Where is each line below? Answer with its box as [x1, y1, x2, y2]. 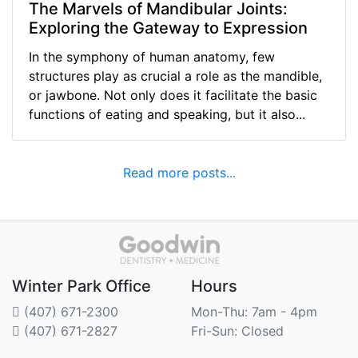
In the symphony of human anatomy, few [29, 48, 275, 65]
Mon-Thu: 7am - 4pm [191, 304, 317, 320]
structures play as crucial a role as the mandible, [29, 67, 322, 84]
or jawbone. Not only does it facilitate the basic [29, 86, 317, 103]
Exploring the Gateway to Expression [29, 18, 308, 38]
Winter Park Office [12, 276, 151, 296]
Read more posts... [122, 164, 236, 181]
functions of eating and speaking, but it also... [29, 105, 305, 122]
